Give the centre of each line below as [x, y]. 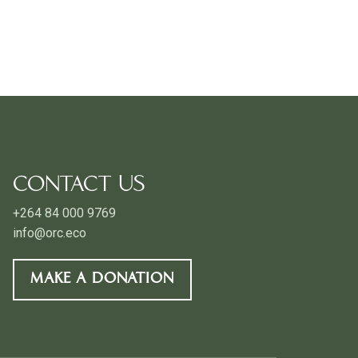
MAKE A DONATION [102, 280]
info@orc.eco [50, 233]
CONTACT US [79, 186]
